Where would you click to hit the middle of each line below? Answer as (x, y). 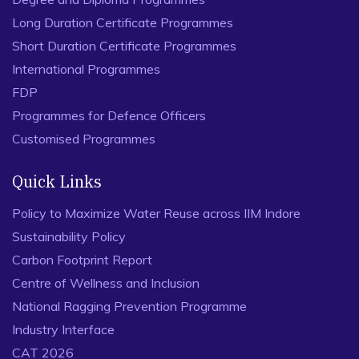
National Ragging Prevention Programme (129, 306)
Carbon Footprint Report (82, 260)
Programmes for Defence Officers (109, 115)
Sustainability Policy (69, 236)
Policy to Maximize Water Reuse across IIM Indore (156, 213)
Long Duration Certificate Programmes (123, 22)
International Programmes (86, 69)
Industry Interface (63, 329)
